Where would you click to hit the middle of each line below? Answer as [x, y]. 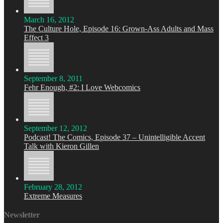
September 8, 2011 [53, 78]
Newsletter [22, 215]
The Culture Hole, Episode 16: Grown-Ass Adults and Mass [119, 29]
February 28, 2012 [53, 187]
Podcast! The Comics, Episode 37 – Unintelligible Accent [114, 137]
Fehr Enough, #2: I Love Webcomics [82, 87]
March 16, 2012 [49, 20]
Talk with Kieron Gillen [61, 146]
